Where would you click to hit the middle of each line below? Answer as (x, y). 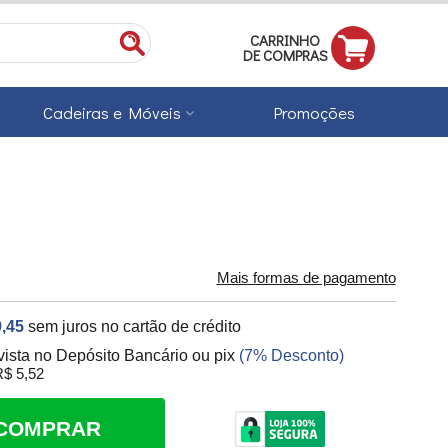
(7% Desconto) (292, 356)
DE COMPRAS (285, 55)
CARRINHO (285, 40)
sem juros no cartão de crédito (135, 327)
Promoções (315, 113)
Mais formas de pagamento (306, 278)
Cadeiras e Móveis (112, 113)
